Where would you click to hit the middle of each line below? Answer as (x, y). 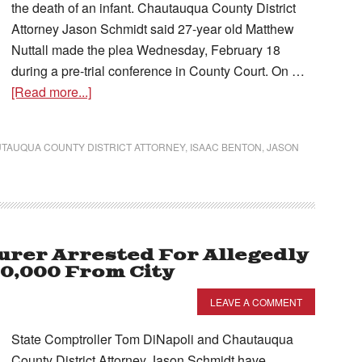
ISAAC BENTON (226, 147)
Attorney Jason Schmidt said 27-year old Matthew (153, 29)
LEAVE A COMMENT (256, 302)
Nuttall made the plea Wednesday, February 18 (146, 50)
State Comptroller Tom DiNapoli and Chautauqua (152, 339)
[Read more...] (51, 92)
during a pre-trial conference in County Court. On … (158, 71)
